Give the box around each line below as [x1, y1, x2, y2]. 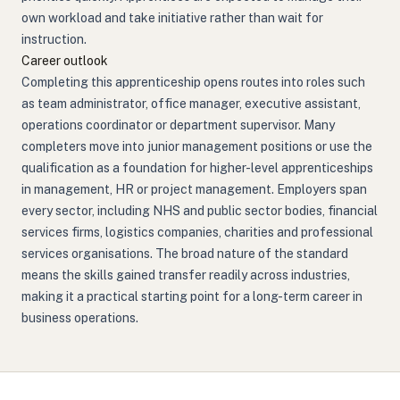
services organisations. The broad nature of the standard [21, 246, 348, 261]
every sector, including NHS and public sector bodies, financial [21, 204, 378, 218]
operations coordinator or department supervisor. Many [21, 118, 335, 132]
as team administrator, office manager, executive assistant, [21, 96, 361, 111]
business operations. [21, 311, 138, 325]
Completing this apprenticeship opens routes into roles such [21, 75, 365, 89]
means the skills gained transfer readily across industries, [21, 268, 350, 282]
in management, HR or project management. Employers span [21, 182, 367, 196]
